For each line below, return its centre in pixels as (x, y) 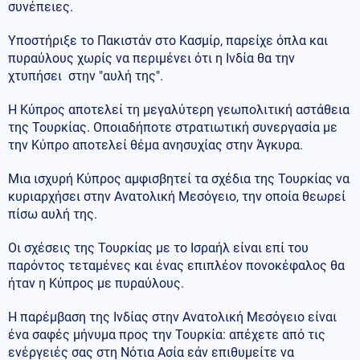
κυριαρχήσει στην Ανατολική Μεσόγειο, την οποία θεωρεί (177, 196)
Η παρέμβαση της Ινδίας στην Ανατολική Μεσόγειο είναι (172, 317)
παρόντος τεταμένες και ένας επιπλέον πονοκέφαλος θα (176, 265)
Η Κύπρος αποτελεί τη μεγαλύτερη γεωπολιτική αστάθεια (179, 109)
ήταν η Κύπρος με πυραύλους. (96, 283)
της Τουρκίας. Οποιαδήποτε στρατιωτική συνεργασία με (173, 127)
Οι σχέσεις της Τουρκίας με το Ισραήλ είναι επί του (158, 247)
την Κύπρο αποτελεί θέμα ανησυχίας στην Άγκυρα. (155, 145)
